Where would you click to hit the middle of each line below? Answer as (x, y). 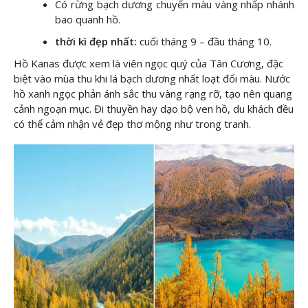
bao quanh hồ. (88, 19)
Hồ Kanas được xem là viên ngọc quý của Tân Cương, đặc (148, 63)
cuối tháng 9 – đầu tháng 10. (206, 41)
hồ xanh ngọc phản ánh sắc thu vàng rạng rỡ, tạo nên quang (153, 93)
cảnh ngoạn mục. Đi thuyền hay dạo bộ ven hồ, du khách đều (154, 108)
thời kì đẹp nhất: (96, 41)
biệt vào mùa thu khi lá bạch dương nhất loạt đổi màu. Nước (152, 78)
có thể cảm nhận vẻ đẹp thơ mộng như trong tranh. (132, 123)
